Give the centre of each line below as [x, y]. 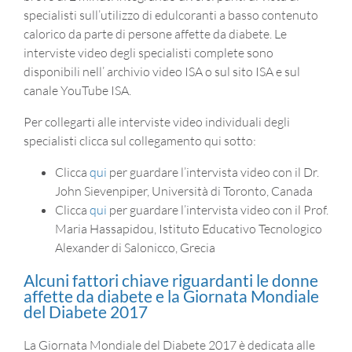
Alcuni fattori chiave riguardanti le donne [171, 280]
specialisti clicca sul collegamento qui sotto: [140, 140]
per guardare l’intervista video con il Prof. [219, 209]
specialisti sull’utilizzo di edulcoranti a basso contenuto [171, 15]
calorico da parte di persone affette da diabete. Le [155, 33]
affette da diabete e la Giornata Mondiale [171, 295]
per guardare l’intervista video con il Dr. [214, 172]
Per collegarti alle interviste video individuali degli [157, 121]
